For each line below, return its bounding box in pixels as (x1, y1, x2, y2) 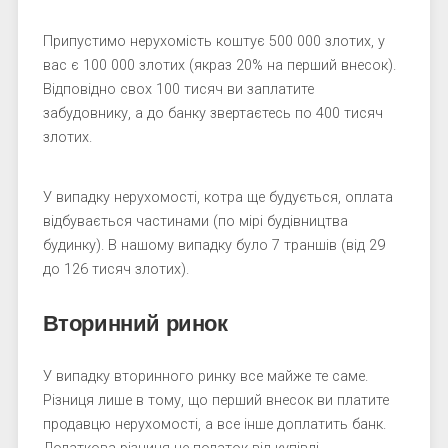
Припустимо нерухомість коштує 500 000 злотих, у (42, 33, 385, 50)
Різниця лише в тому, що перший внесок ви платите (42, 392, 389, 409)
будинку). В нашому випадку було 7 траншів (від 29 (42, 237, 385, 254)
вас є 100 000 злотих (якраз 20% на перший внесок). (42, 57, 396, 74)
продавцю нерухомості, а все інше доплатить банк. (42, 416, 386, 433)
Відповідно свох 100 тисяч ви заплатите (42, 81, 314, 98)
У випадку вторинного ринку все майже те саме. (42, 368, 368, 385)
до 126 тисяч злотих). (42, 261, 189, 278)
